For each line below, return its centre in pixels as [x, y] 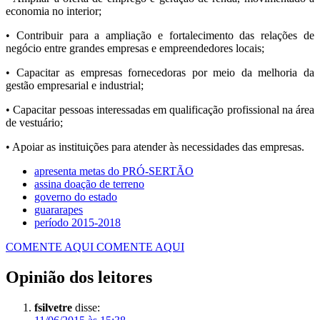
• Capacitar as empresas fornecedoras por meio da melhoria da [160, 73]
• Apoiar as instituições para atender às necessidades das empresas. [155, 147]
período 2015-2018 [77, 223]
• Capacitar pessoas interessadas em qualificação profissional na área [160, 110]
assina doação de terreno [89, 184]
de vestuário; [34, 123]
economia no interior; [54, 11]
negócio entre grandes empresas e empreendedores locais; [135, 49]
